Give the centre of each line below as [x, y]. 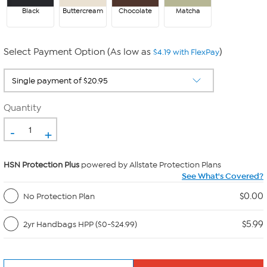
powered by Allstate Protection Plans [150, 165]
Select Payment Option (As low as [78, 52]
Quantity [22, 108]
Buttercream [83, 11]
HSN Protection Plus [41, 165]
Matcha [188, 11]
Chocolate [135, 11]
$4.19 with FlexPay [186, 52]
